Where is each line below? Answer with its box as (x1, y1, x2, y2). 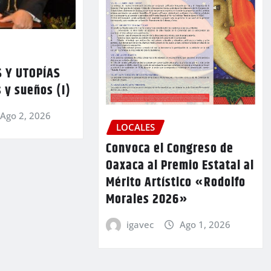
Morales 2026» (105, 189, 188, 211)
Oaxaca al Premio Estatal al (105, 155, 254, 177)
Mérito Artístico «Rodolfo (105, 172, 246, 194)
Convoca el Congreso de (105, 139, 233, 160)
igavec (126, 218, 154, 231)
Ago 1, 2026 (179, 218, 230, 231)
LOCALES (116, 120, 155, 133)
